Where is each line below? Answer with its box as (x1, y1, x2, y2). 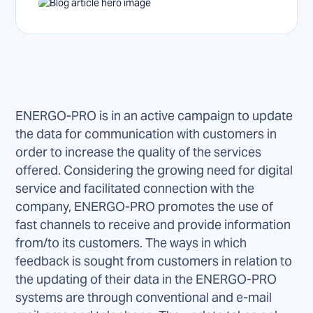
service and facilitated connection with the (15, 180, 255, 196)
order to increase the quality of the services (15, 143, 262, 160)
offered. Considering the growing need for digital (15, 161, 293, 178)
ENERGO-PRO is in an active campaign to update (15, 107, 293, 124)
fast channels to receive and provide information (15, 216, 291, 233)
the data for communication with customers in (15, 125, 277, 142)
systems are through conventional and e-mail (15, 289, 272, 305)
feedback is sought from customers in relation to (15, 252, 293, 269)
